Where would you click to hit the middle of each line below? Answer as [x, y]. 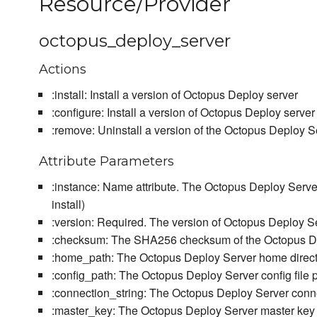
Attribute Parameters [106, 162]
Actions [63, 70]
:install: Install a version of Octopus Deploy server [174, 95]
